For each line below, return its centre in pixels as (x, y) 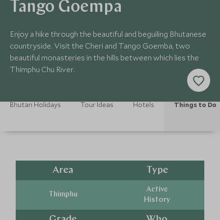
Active (157, 190)
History (157, 200)
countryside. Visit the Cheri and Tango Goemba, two (100, 46)
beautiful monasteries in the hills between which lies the (104, 57)
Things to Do (195, 105)
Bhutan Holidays (35, 105)
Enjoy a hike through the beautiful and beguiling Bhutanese (108, 34)
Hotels (144, 105)
